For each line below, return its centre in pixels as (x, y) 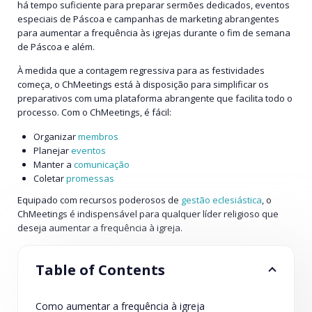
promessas (91, 178)
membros (99, 136)
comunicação (102, 164)
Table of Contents (100, 270)
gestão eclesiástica (221, 200)
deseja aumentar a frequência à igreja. (100, 228)
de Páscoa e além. (56, 46)
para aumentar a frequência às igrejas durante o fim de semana (154, 32)
